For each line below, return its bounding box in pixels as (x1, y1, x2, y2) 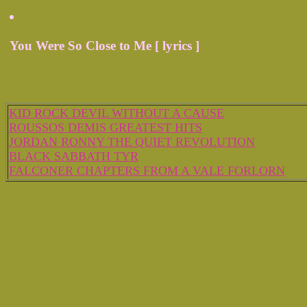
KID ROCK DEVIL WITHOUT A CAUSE (9, 106, 224, 120)
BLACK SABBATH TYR (9, 149, 138, 163)
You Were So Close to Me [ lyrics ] (10, 38, 199, 53)
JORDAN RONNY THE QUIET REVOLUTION (9, 135, 255, 149)
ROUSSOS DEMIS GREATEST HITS (9, 121, 202, 134)
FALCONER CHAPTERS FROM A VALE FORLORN (9, 164, 285, 177)
